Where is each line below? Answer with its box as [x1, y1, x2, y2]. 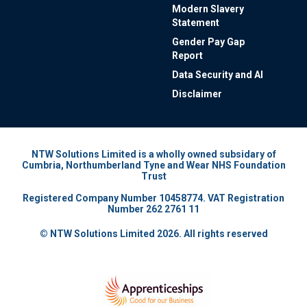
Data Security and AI [172, 69, 263, 80]
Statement [172, 16, 219, 28]
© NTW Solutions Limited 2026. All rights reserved [39, 228, 268, 239]
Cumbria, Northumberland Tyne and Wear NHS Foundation [21, 159, 286, 171]
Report [172, 49, 203, 61]
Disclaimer [172, 88, 222, 99]
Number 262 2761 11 [108, 203, 199, 214]
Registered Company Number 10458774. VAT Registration [23, 192, 284, 204]
